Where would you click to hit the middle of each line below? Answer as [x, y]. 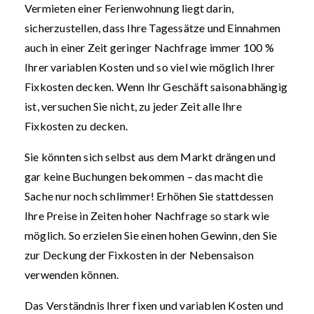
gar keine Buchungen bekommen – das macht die [144, 176]
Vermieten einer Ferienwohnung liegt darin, [129, 8]
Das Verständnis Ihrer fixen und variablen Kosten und [154, 305]
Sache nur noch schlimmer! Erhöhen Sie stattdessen [149, 196]
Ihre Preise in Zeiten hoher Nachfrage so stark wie [147, 216]
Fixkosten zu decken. [76, 126]
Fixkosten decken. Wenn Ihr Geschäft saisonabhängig [156, 87]
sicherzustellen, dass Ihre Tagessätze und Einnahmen [153, 28]
